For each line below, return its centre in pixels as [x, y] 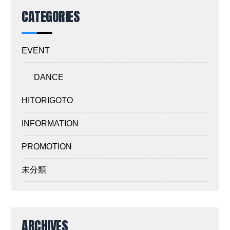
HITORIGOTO [47, 100]
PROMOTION [47, 147]
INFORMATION [50, 123]
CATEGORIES [51, 16]
